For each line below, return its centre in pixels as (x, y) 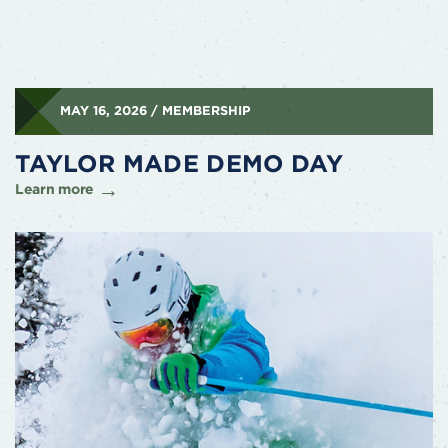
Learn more (55, 188)
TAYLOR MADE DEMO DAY (179, 163)
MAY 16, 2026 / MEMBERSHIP (155, 110)
